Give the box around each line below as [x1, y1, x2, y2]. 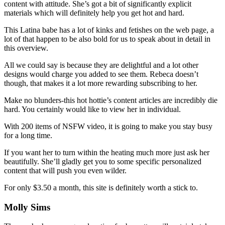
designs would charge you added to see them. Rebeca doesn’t [4, 70, 198, 79]
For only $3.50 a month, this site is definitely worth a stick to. [4, 183, 198, 192]
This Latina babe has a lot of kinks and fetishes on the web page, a [4, 26, 214, 35]
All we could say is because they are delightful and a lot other [4, 61, 198, 70]
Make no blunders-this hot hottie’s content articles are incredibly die [4, 96, 217, 105]
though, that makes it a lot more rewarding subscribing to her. [4, 79, 197, 88]
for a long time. [4, 131, 52, 140]
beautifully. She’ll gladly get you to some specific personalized [4, 157, 201, 166]
